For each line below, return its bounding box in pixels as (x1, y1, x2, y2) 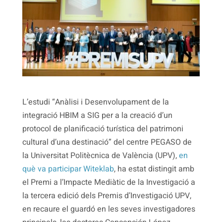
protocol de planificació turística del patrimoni (22, 122, 183, 135)
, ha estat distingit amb (113, 163, 194, 175)
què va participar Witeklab (22, 163, 114, 175)
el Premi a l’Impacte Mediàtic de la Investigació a (22, 176, 195, 188)
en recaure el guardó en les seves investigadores (22, 203, 195, 215)
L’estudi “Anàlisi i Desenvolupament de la (22, 96, 169, 108)
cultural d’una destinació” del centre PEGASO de (22, 136, 192, 148)
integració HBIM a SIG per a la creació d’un (22, 109, 172, 121)
